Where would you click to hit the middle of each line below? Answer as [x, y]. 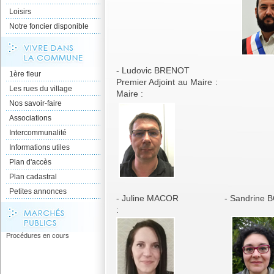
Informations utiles [39, 147]
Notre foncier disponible [49, 26]
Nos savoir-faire [35, 103]
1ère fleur [25, 74]
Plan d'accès [30, 162]
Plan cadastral [33, 177]
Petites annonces [38, 191]
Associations [30, 118]
